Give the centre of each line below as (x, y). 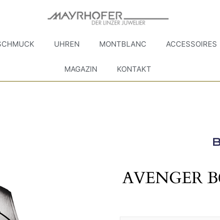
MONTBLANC (123, 44)
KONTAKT (134, 69)
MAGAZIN (81, 69)
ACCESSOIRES (192, 44)
